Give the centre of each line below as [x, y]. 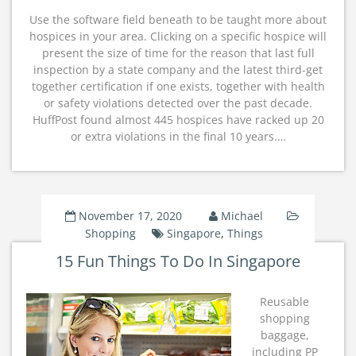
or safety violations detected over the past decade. [178, 103]
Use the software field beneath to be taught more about [178, 19]
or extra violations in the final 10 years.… [178, 136]
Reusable [284, 302]
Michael [242, 216]
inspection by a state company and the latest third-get [178, 70]
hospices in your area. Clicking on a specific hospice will [178, 36]
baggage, [284, 335]
